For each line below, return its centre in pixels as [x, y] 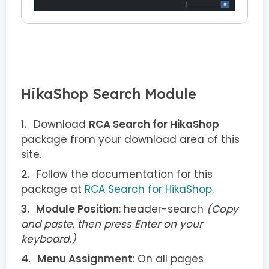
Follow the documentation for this [125, 174]
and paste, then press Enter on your [112, 224]
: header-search [163, 209]
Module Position [77, 209]
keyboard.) [49, 239]
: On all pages [168, 259]
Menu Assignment [85, 259]
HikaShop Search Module [109, 94]
